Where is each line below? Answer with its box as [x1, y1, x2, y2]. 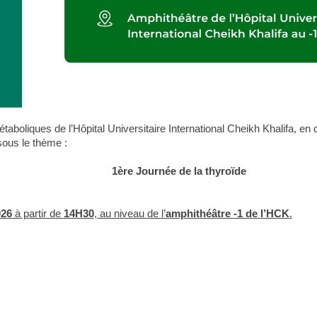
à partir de [11, 207, 64, 219]
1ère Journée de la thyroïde [112, 164, 247, 177]
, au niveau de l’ [93, 207, 166, 219]
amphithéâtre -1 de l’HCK [165, 207, 289, 219]
